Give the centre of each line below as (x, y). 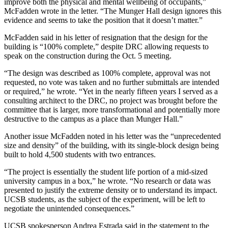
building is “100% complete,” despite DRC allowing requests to (106, 46)
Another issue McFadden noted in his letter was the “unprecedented (112, 136)
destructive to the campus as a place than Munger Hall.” (94, 119)
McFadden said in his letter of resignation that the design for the (106, 37)
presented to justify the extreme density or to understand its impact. (111, 190)
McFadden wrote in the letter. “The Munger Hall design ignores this (113, 11)
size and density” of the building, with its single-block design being (111, 145)
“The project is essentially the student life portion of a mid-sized (106, 172)
